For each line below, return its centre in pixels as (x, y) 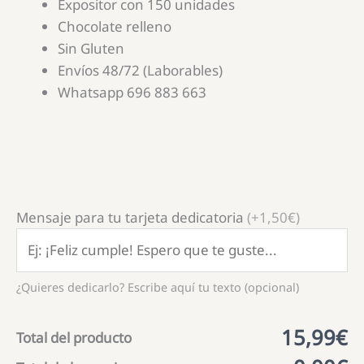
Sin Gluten (91, 49)
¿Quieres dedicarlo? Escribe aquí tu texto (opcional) (158, 288)
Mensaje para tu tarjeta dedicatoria (130, 217)
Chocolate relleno (115, 27)
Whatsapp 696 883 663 (132, 93)
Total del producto (74, 338)
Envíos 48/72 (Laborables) (140, 71)
